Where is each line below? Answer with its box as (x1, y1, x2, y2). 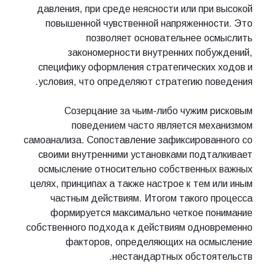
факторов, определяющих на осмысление (66, 237, 253, 248)
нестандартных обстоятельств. (112, 251, 253, 262)
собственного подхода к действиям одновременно (26, 222, 253, 233)
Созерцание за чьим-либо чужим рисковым (64, 106, 253, 117)
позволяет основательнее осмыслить (86, 33, 253, 44)
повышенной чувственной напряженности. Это (46, 18, 253, 29)
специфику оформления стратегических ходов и (38, 62, 253, 73)
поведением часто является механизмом (72, 120, 253, 131)
